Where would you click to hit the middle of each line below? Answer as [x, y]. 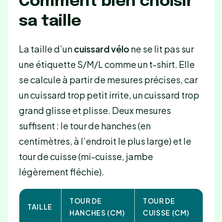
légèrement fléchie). [61, 171]
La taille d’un [46, 49]
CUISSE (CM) [166, 212]
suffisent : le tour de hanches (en [84, 125]
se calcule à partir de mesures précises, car [108, 79]
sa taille [50, 22]
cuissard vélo [101, 49]
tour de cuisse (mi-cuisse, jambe [86, 156]
